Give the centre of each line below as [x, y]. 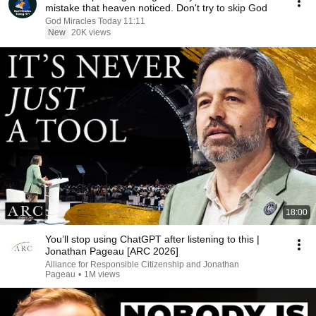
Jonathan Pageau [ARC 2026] [112, 251]
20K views [91, 32]
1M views [102, 274]
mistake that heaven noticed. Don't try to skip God [156, 8]
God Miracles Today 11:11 [95, 21]
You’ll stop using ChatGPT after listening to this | [152, 239]
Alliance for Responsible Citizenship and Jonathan [142, 265]
